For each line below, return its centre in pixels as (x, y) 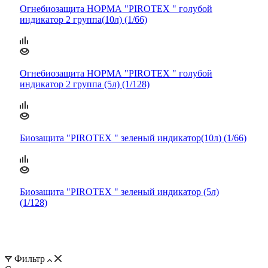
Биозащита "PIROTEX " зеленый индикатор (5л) (119, 192)
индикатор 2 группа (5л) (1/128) (85, 84)
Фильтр (30, 258)
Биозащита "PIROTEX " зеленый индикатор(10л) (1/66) (133, 138)
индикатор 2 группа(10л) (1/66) (83, 20)
